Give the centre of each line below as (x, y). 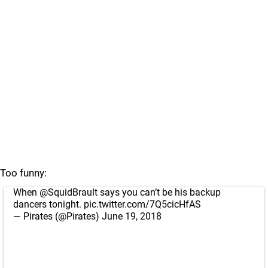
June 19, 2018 (132, 216)
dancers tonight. (48, 204)
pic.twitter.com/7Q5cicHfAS (142, 204)
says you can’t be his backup (159, 192)
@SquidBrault (68, 192)
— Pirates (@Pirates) (57, 216)
